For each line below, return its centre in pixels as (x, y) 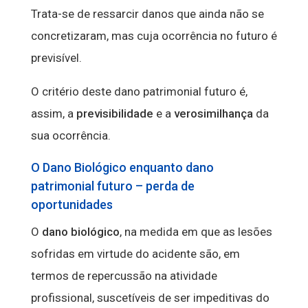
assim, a (53, 114)
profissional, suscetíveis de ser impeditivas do (150, 298)
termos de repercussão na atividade (124, 276)
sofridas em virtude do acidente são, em (135, 254)
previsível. (56, 58)
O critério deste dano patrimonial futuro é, (139, 92)
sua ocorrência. (70, 136)
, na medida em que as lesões (196, 232)
